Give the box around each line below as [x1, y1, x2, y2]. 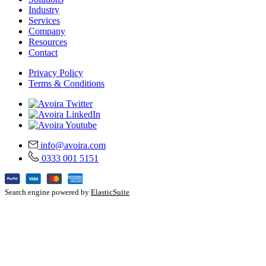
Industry [28, 5, 59, 15]
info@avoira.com [40, 140, 106, 151]
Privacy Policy [28, 68, 83, 78]
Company [28, 26, 65, 37]
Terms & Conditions [28, 78, 104, 89]
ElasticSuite [91, 188, 129, 197]
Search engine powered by [5, 188, 91, 197]
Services [28, 15, 60, 26]
